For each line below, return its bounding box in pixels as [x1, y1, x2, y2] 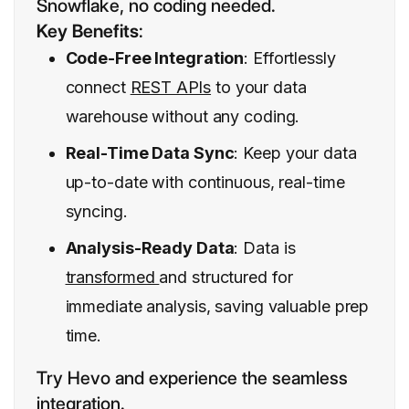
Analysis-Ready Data [65, 238, 235, 258]
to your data [211, 78, 307, 98]
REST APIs [130, 78, 212, 98]
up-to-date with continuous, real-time [65, 173, 345, 193]
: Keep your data [234, 143, 357, 163]
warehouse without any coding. [65, 107, 300, 127]
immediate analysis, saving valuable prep [65, 297, 370, 317]
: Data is [234, 238, 296, 258]
